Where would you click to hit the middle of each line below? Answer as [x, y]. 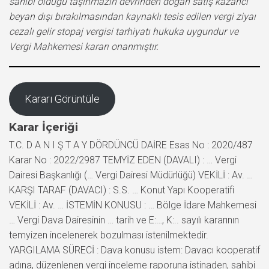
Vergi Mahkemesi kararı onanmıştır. [84, 46]
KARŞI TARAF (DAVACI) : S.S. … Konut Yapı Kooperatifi [122, 190]
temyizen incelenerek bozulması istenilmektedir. [109, 235]
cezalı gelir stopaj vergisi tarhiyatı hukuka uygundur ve [124, 31]
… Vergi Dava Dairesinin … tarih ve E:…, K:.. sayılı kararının [124, 220]
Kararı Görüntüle [62, 98]
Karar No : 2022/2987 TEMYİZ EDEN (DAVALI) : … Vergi [123, 160]
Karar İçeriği [44, 127]
